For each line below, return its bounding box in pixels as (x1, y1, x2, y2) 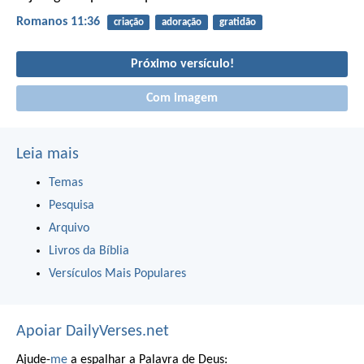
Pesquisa (49, 198, 94, 212)
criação (113, 16, 144, 28)
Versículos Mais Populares (49, 266, 186, 280)
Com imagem (146, 91, 218, 105)
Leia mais (16, 145, 79, 162)
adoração (161, 16, 201, 28)
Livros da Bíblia (49, 244, 129, 258)
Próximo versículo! (130, 58, 234, 71)
